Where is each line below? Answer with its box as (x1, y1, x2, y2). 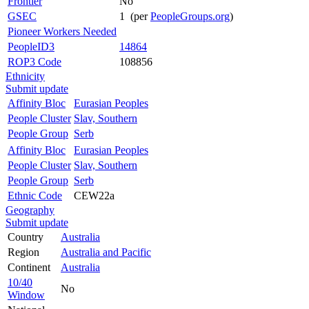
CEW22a (74, 189, 114, 201)
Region (8, 246, 39, 258)
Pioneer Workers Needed (8, 25, 117, 37)
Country (8, 230, 43, 243)
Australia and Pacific (61, 246, 151, 258)
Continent (8, 261, 50, 273)
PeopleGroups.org (150, 10, 230, 22)
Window (8, 288, 45, 301)
